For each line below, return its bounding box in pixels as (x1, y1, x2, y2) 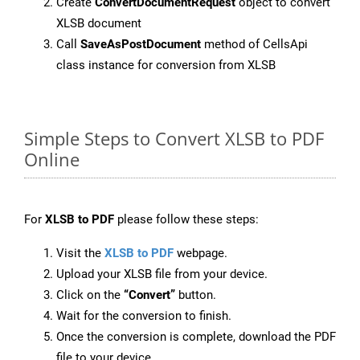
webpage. (174, 246, 227, 261)
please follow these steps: (114, 212, 259, 227)
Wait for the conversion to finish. (56, 309, 231, 324)
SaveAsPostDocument (80, 37, 201, 52)
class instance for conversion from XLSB (56, 58, 276, 73)
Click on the (56, 288, 124, 303)
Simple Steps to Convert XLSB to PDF (24, 126, 324, 151)
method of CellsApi (201, 37, 308, 52)
